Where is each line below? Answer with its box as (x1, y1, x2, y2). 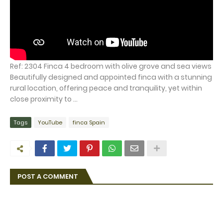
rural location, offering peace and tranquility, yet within (10, 83, 202, 93)
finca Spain (73, 118, 105, 126)
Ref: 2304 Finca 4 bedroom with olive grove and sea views (10, 61, 212, 71)
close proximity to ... (10, 94, 78, 104)
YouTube (38, 118, 62, 126)
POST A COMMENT (17, 171, 78, 181)
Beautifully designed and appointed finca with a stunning (10, 72, 212, 82)
